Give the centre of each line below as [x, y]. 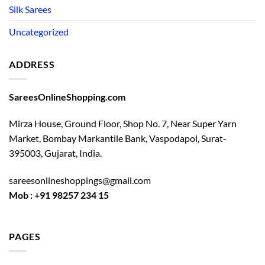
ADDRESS [32, 64]
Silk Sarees [30, 9]
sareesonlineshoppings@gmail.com [80, 180]
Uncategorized [39, 32]
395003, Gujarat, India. [55, 153]
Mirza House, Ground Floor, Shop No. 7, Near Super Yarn [123, 124]
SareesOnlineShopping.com [67, 96]
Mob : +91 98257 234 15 [59, 195]
